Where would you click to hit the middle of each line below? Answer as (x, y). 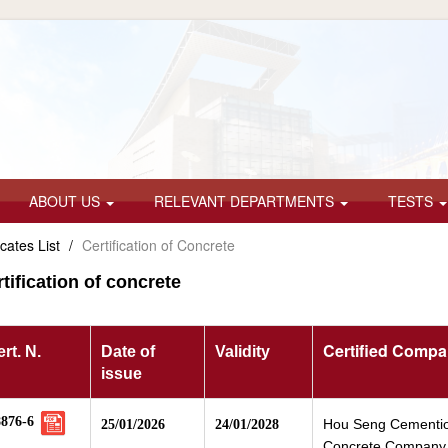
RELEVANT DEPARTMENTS (246, 201)
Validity (242, 351)
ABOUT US (66, 201)
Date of (128, 351)
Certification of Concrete (158, 245)
